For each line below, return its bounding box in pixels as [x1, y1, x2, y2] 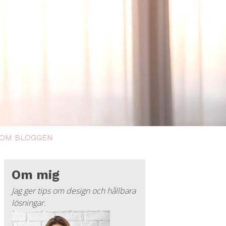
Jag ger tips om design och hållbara [12, 185, 136, 196]
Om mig [12, 167, 60, 182]
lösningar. [12, 197, 46, 208]
